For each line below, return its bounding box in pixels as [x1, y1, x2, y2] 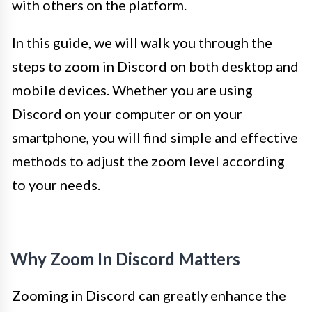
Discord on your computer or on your [12, 105, 242, 123]
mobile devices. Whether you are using [12, 81, 253, 99]
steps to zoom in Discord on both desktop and [12, 58, 299, 75]
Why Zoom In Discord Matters [10, 249, 240, 270]
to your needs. [12, 176, 100, 194]
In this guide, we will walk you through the [12, 34, 272, 52]
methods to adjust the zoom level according [12, 153, 285, 170]
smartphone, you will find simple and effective [12, 129, 298, 146]
